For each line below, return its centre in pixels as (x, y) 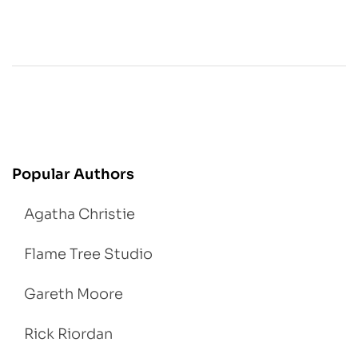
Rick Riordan (68, 334)
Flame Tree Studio (88, 254)
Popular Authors (73, 174)
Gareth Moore (74, 294)
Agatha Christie (80, 214)
